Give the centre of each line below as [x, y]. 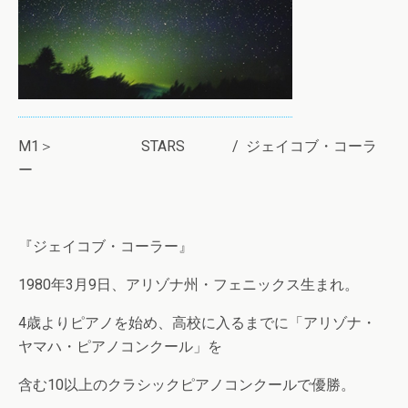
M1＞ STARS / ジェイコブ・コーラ [198, 146]
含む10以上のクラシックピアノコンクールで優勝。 [187, 385]
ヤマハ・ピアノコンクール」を [120, 347]
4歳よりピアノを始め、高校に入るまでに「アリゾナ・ [197, 323]
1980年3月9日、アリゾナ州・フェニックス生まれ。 [189, 285]
